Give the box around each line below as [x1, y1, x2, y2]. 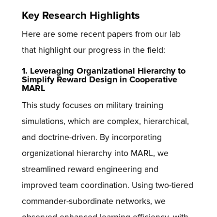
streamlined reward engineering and [21, 164, 158, 175]
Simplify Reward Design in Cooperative [21, 74, 177, 85]
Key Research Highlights [21, 9, 140, 22]
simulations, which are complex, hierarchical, [21, 116, 189, 127]
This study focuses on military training [21, 100, 163, 111]
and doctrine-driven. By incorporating [21, 132, 162, 143]
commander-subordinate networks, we [21, 196, 166, 207]
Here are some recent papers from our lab [21, 29, 181, 39]
